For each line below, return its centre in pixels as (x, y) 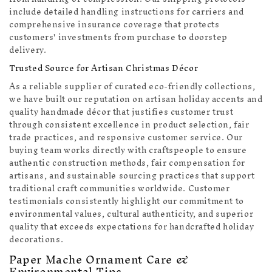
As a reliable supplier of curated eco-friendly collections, (132, 87)
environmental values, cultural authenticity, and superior (131, 214)
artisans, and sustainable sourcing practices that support (132, 176)
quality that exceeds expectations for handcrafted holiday (132, 227)
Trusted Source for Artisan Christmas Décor (104, 69)
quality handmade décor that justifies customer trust (121, 112)
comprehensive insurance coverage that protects (114, 25)
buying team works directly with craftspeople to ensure (128, 151)
